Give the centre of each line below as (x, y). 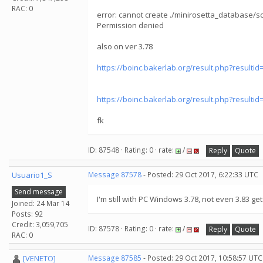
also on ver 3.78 (125, 46)
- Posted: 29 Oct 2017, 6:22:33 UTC (200, 175)
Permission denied (130, 25)
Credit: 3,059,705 (40, 224)
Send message (39, 191)
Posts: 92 (27, 214)
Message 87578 (115, 175)
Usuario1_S (32, 175)
